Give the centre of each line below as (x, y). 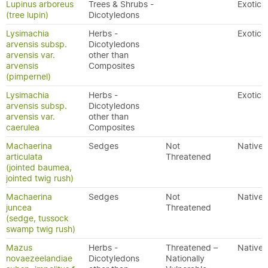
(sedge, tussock (37, 218)
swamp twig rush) (41, 229)
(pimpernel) (28, 77)
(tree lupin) (27, 15)
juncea (19, 208)
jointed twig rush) (40, 178)
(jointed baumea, (39, 167)
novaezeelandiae (39, 258)
